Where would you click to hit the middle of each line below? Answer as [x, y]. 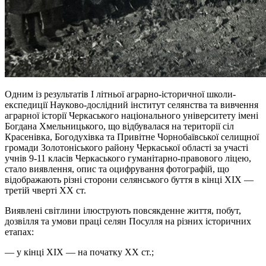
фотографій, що [197, 169]
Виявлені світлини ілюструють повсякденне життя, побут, [123, 210]
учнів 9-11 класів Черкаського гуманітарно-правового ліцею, [128, 158]
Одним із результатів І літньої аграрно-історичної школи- [120, 94]
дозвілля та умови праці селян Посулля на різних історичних [128, 221]
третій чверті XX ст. [45, 190]
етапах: [19, 232]
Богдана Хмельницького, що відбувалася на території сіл [119, 126]
